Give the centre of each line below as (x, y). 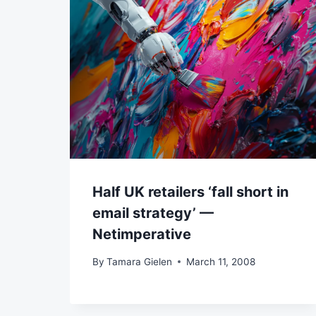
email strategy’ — (153, 213)
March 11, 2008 (221, 261)
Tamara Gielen (140, 261)
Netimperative (142, 235)
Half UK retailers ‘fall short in (190, 192)
